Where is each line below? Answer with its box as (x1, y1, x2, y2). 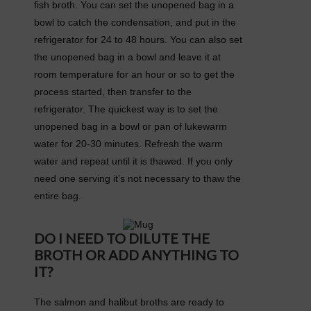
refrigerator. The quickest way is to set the (34, 103, 218, 115)
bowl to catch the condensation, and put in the (34, 16, 236, 28)
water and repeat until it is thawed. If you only (34, 155, 233, 167)
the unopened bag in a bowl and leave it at (34, 51, 221, 62)
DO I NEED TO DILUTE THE (34, 229, 210, 246)
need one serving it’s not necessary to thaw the (34, 172, 241, 184)
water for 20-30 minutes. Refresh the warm (34, 137, 223, 149)
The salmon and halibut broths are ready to (34, 296, 224, 308)
